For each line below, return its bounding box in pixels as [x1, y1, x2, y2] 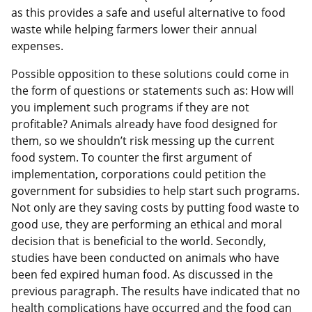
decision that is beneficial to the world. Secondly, [11, 233, 266, 249]
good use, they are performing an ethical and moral [11, 217, 282, 233]
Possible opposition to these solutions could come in [11, 66, 289, 82]
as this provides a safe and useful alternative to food [11, 5, 286, 21]
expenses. [11, 38, 63, 54]
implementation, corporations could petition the [11, 166, 266, 182]
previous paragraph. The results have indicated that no [11, 283, 300, 299]
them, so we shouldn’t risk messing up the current [11, 133, 274, 149]
